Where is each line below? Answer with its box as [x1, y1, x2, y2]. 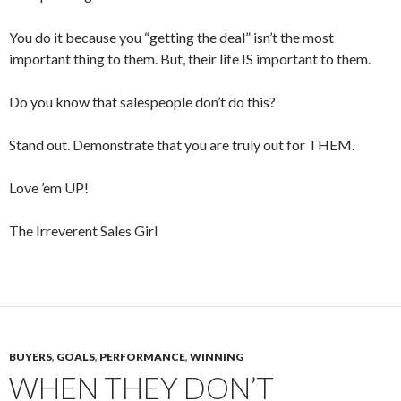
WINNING [190, 350, 243, 363]
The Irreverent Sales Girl [9, 222, 158, 239]
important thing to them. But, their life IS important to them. [9, 50, 371, 67]
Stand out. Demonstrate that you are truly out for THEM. [9, 136, 354, 153]
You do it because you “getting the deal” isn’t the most [9, 29, 334, 46]
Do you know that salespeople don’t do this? [9, 93, 276, 110]
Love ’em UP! [9, 179, 89, 196]
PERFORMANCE [99, 350, 185, 363]
